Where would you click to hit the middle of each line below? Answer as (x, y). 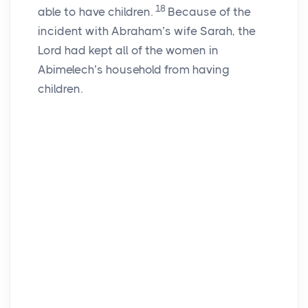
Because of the (209, 12)
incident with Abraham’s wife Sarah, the (147, 31)
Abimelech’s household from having (134, 70)
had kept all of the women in (140, 51)
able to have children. (95, 12)
